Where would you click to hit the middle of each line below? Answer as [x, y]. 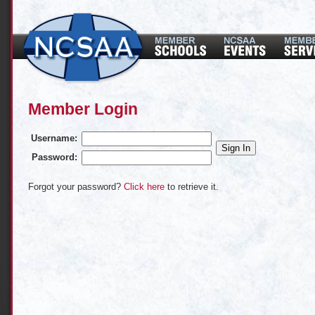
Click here [144, 186]
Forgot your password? [76, 186]
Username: [54, 138]
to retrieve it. [192, 186]
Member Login [83, 109]
